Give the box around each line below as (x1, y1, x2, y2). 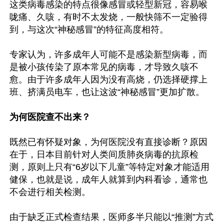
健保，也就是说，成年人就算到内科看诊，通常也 (9, 174, 207, 184)
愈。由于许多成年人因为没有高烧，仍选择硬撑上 (9, 74, 207, 84)
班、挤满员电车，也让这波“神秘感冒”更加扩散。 (9, 87, 204, 97)
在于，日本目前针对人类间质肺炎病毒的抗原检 (9, 149, 198, 159)
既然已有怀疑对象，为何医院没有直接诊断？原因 (9, 137, 207, 147)
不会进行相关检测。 (9, 187, 90, 197)
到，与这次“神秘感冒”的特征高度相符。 (9, 24, 168, 34)
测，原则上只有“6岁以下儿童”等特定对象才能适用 (9, 162, 209, 172)
